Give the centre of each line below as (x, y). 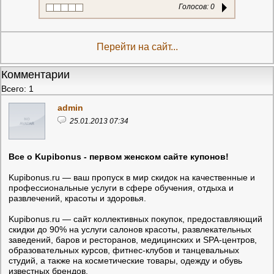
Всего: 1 (17, 88)
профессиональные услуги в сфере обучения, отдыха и (121, 187)
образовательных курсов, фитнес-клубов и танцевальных (124, 250)
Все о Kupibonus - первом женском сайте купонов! (119, 156)
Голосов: (194, 6)
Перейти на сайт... (137, 46)
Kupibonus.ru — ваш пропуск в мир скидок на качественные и (132, 177)
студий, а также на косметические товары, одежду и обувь (125, 260)
